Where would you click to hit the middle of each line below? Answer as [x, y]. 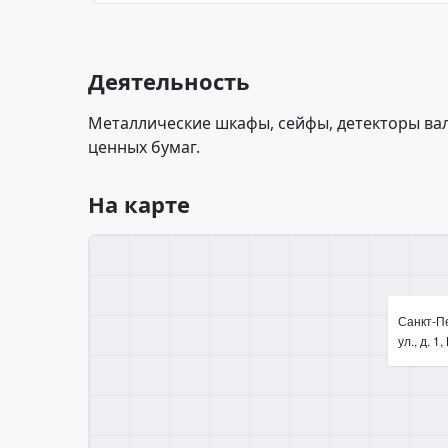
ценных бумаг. [144, 147]
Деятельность [169, 81]
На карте [139, 204]
